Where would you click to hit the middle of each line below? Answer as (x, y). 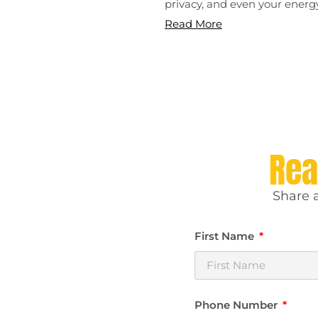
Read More (193, 24)
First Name (225, 236)
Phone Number (237, 305)
